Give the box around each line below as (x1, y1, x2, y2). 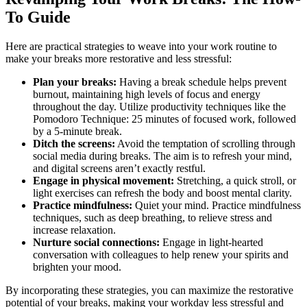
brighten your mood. (33, 260, 121, 273)
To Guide (5, 8, 71, 26)
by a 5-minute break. (33, 125, 122, 137)
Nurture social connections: (33, 236, 160, 248)
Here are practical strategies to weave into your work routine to (5, 40, 277, 52)
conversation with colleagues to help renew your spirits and (33, 248, 288, 260)
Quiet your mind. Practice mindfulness (132, 199, 301, 211)
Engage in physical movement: (33, 174, 174, 186)
